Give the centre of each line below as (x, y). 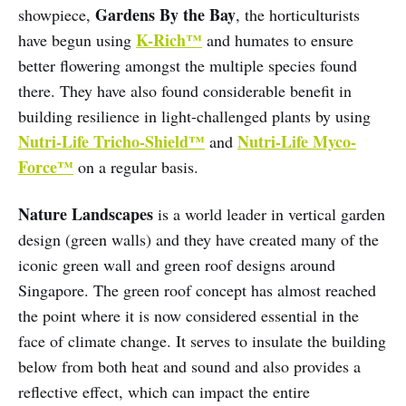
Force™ (46, 167)
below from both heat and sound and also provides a (189, 367)
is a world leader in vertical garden (269, 214)
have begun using (77, 40)
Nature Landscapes (86, 214)
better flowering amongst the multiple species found (188, 66)
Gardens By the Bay (165, 15)
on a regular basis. (136, 167)
